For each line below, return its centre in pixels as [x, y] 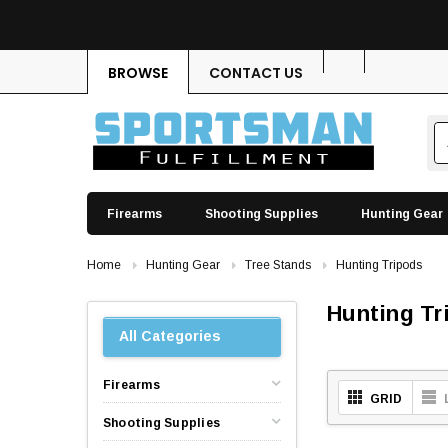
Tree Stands [278, 264]
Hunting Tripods [379, 264]
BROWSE [138, 73]
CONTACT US [256, 73]
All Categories [170, 336]
